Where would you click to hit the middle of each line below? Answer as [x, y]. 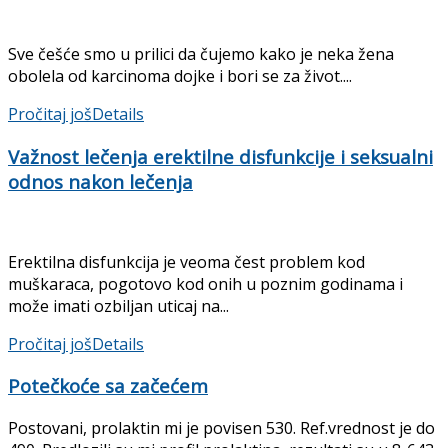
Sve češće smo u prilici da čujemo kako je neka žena [201, 54]
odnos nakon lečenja [100, 181]
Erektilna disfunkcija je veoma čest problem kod [186, 261]
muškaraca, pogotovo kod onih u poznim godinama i [205, 283]
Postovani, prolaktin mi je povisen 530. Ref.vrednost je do [221, 427]
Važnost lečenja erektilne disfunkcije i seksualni [220, 156]
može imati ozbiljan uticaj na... [118, 305]
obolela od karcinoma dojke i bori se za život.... [180, 76]
